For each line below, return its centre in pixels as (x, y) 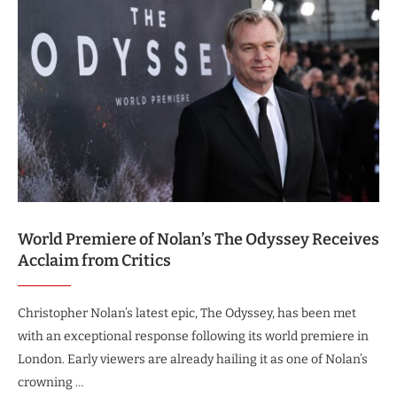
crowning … (51, 382)
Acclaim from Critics (94, 261)
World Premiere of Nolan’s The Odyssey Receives (198, 239)
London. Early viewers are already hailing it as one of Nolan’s (193, 359)
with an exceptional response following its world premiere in (193, 336)
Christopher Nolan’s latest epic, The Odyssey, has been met (187, 313)
